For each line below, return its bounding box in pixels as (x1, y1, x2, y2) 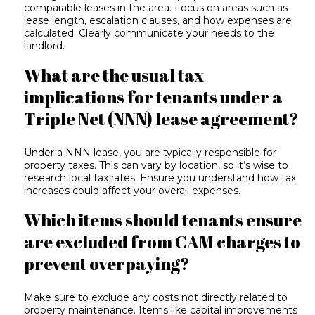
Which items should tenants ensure (24, 209, 302, 232)
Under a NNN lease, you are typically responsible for (24, 146, 277, 159)
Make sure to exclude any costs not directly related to (24, 290, 288, 304)
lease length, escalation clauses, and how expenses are (24, 13, 292, 27)
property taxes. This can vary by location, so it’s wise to (24, 158, 289, 172)
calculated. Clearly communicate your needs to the (24, 26, 275, 39)
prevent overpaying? (24, 252, 191, 276)
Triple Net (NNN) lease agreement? (24, 108, 300, 131)
